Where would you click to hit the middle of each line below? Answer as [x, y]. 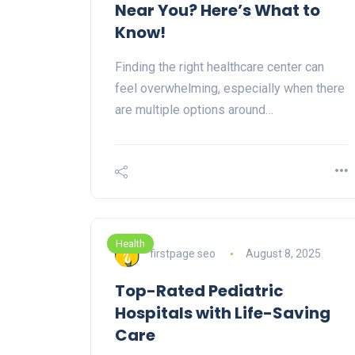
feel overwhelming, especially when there [230, 89]
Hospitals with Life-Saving [223, 313]
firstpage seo [183, 253]
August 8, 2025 [283, 253]
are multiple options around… [194, 110]
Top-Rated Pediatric [199, 291]
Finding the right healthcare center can [219, 67]
